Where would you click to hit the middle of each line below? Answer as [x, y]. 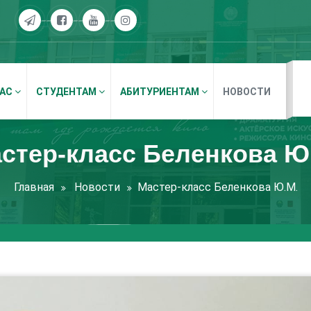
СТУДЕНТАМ [67, 91]
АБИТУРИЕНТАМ [161, 91]
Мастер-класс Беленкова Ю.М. [217, 187]
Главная [34, 187]
